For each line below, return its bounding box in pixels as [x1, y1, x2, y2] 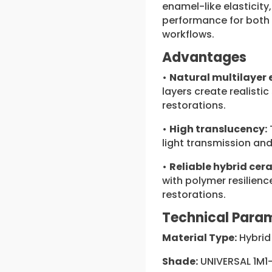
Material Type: [162, 230, 237, 245]
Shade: [162, 254, 199, 268]
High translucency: [169, 121, 268, 136]
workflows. [162, 27, 215, 41]
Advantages [162, 47, 247, 67]
